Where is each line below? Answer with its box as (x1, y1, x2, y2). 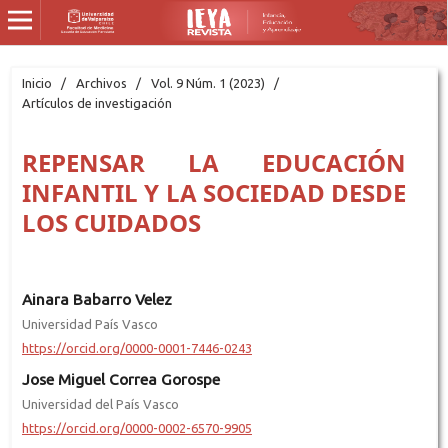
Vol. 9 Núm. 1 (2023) (150, 75, 265, 90)
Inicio (21, 75, 52, 90)
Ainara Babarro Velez (21, 290, 172, 308)
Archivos (75, 75, 127, 90)
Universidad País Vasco (21, 316, 158, 331)
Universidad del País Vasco (21, 396, 179, 411)
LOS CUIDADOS (21, 205, 201, 239)
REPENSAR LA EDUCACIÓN (21, 145, 407, 179)
